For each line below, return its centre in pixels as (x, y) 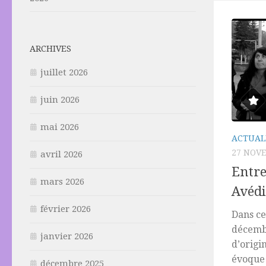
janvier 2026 (67, 236)
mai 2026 (60, 127)
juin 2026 (60, 100)
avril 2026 (61, 154)
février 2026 (66, 209)
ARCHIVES (50, 49)
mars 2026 (62, 182)
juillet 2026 (64, 72)
